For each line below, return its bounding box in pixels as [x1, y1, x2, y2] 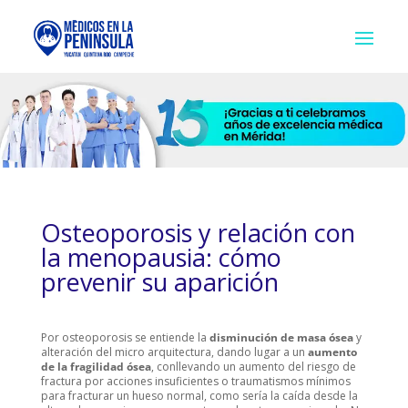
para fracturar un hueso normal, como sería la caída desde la [40, 388, 358, 404]
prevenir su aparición [40, 265, 279, 300]
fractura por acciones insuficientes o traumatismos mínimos [40, 373, 351, 390]
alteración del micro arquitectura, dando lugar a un [40, 344, 308, 361]
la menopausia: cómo [40, 240, 281, 275]
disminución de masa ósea [209, 330, 353, 346]
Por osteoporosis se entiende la [40, 330, 209, 346]
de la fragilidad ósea [40, 359, 151, 375]
